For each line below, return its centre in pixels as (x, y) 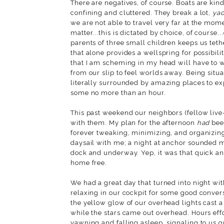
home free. (89, 162)
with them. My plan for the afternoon (134, 122)
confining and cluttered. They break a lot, (142, 12)
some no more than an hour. (119, 92)
